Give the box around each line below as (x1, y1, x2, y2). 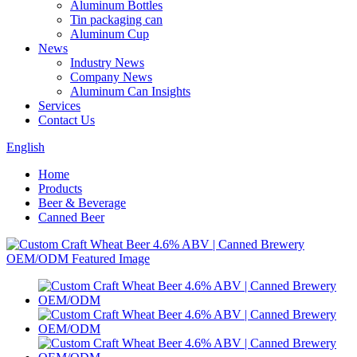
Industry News (70, 56, 144, 69)
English (6, 140, 45, 154)
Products (38, 182, 82, 195)
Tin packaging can (70, 13, 163, 26)
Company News (70, 70, 152, 84)
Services (38, 99, 80, 112)
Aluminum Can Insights (70, 84, 190, 98)
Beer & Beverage (38, 196, 126, 210)
